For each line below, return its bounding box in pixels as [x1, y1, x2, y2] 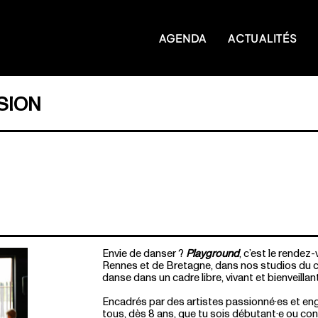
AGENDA [158, 31, 207, 45]
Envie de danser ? [102, 246, 186, 261]
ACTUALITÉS [228, 31, 297, 45]
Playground [186, 246, 239, 261]
